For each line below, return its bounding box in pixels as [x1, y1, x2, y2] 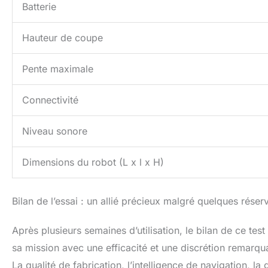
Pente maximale [22, 63, 93, 75]
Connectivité [22, 94, 78, 106]
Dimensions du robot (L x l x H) [22, 156, 164, 169]
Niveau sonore [22, 125, 87, 138]
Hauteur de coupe [22, 32, 103, 44]
